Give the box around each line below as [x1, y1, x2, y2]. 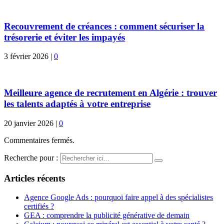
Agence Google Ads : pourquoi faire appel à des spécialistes [24, 193, 213, 202]
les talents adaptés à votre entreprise [4, 98, 150, 109]
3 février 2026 [4, 52, 48, 61]
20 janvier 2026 [4, 118, 53, 127]
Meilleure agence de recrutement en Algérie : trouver [4, 87, 217, 98]
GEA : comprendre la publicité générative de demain [24, 211, 189, 220]
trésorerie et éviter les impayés [4, 31, 125, 42]
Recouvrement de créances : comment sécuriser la [4, 20, 204, 31]
